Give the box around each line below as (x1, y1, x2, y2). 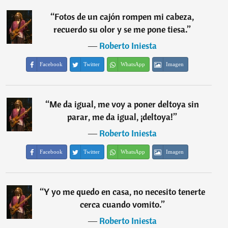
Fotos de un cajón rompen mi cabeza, (54, 11, 194, 22)
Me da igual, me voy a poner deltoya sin (49, 98, 199, 110)
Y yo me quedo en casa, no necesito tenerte (43, 186, 205, 197)
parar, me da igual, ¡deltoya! (67, 111, 174, 123)
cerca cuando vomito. (79, 198, 161, 210)
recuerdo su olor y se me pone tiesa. (53, 23, 188, 35)
